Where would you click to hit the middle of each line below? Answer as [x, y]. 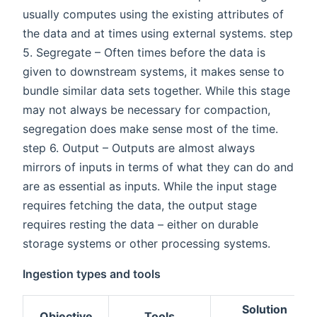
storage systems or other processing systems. [146, 243]
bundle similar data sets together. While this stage [156, 90]
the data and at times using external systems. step [158, 33]
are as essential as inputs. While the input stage [150, 186]
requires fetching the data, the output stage [140, 205]
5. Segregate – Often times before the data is [144, 52]
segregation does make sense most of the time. [150, 128]
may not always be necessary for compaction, [146, 109]
